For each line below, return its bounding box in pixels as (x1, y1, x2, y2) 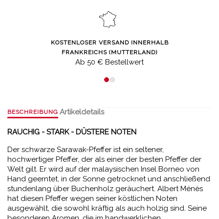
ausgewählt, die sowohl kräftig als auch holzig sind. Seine (7, 204, 207, 213)
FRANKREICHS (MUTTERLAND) (62, 49, 157, 56)
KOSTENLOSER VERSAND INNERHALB (50, 39, 169, 46)
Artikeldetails (60, 108, 105, 116)
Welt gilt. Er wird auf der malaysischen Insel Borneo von (7, 165, 199, 174)
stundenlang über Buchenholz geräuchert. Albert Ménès (7, 184, 203, 193)
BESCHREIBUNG (7, 109, 58, 115)
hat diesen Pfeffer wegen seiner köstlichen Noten (7, 194, 177, 203)
